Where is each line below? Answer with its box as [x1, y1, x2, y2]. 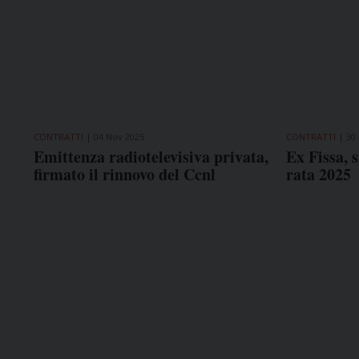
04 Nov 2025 [94, 130, 144, 143]
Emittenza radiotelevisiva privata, [34, 144, 268, 168]
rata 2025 [285, 162, 351, 186]
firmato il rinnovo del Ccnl [34, 162, 216, 186]
